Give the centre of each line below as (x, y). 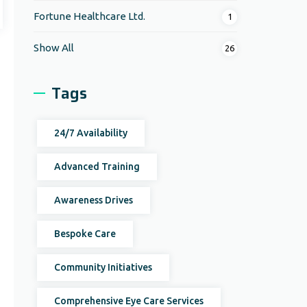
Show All (54, 48)
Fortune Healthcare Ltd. (90, 16)
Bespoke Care (85, 234)
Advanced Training (97, 167)
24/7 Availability (91, 133)
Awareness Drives (94, 200)
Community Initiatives (103, 267)
